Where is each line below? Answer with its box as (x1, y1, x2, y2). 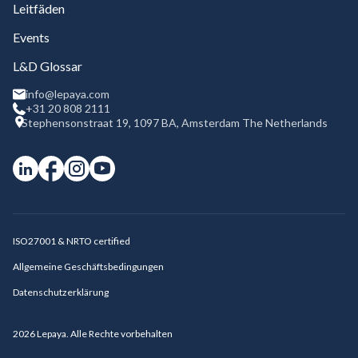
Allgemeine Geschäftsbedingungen (13, 260, 164, 272)
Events (13, 29, 50, 45)
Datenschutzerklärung (13, 285, 109, 298)
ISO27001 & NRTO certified (13, 234, 130, 247)
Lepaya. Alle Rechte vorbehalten (35, 327, 173, 340)
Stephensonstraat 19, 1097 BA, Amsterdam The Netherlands (22, 115, 328, 129)
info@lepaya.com (26, 86, 109, 101)
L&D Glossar (13, 58, 82, 74)
